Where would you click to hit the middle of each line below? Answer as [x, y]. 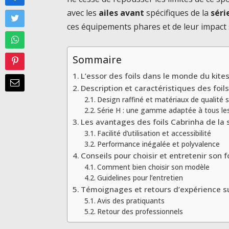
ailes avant [122, 13]
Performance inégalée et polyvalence [158, 144]
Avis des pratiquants [131, 200]
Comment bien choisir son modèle [153, 167]
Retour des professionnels [140, 211]
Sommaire [97, 60]
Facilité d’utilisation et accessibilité [154, 133]
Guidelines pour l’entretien [140, 177]
